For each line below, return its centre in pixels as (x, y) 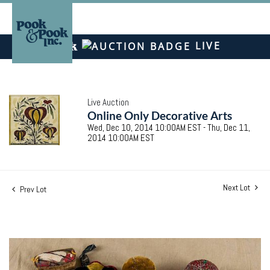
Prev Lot (32, 189)
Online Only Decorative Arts (160, 115)
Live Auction (108, 102)
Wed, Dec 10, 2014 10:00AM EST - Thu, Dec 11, (169, 127)
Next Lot (237, 187)
